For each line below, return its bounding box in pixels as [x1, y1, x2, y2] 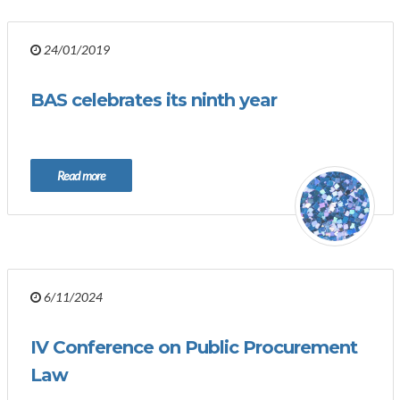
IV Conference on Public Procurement [30, 337, 357, 358]
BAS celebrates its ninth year [30, 89, 277, 111]
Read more [57, 168, 105, 183]
